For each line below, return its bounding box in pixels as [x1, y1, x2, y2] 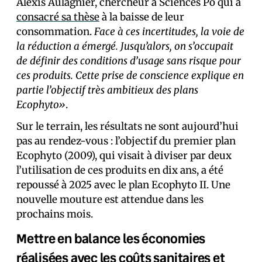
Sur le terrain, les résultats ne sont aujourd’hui [16, 120, 239, 133]
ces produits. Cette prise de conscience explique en [16, 69, 244, 82]
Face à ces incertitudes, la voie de [94, 25, 244, 38]
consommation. [16, 25, 94, 38]
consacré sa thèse [16, 11, 99, 23]
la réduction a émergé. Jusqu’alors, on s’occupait [16, 40, 233, 53]
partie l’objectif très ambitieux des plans [16, 84, 198, 96]
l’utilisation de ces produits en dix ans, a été [16, 164, 223, 177]
